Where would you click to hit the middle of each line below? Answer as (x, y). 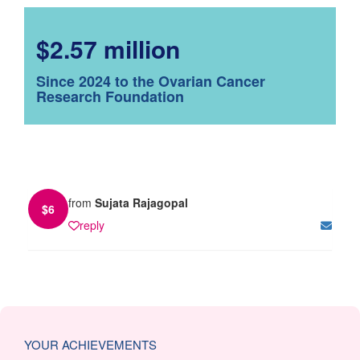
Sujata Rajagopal (141, 202)
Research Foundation (110, 96)
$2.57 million (108, 48)
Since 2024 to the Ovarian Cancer (151, 81)
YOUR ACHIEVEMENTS (90, 344)
